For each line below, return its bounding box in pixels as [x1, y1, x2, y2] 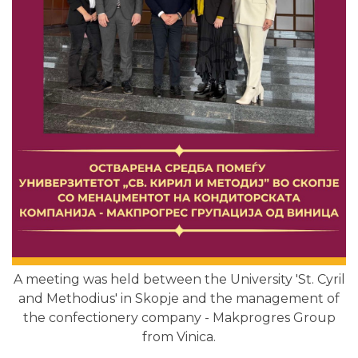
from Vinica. [142, 329, 216, 345]
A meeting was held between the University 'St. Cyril [13, 272, 345, 288]
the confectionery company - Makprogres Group [22, 310, 336, 326]
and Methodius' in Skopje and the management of [18, 291, 340, 307]
